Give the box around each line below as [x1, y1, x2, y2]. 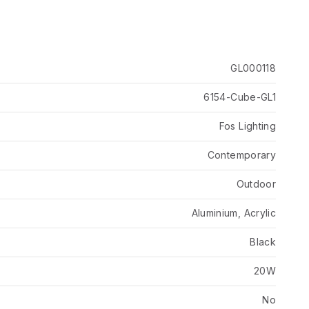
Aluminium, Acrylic [191, 207, 276, 219]
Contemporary [207, 149, 276, 161]
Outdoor [236, 178, 276, 190]
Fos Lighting [219, 120, 276, 132]
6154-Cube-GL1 [203, 91, 276, 103]
